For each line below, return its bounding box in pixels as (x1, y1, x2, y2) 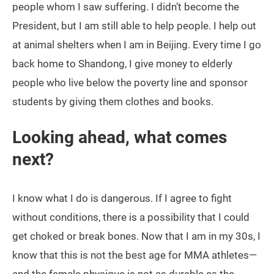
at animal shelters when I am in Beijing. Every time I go (12, 39, 261, 51)
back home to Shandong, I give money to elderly (12, 57, 232, 70)
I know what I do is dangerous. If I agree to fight (12, 192, 232, 205)
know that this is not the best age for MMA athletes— (12, 249, 257, 262)
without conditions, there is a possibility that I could (12, 211, 250, 224)
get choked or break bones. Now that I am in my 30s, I (12, 230, 261, 243)
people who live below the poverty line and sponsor (12, 76, 248, 89)
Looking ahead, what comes (12, 127, 227, 148)
